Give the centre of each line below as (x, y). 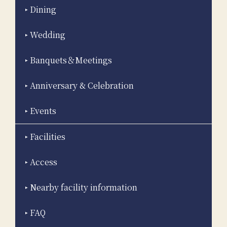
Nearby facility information (84, 187)
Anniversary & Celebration (82, 86)
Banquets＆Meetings (71, 60)
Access (44, 162)
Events (43, 111)
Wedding (48, 35)
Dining (43, 10)
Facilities (48, 137)
